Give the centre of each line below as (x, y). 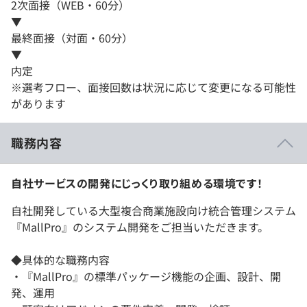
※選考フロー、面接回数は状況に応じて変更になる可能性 (153, 87)
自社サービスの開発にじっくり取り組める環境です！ (137, 183)
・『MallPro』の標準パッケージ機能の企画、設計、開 (146, 277)
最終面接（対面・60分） (72, 38)
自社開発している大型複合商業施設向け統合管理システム (153, 211)
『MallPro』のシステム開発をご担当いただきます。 (140, 227)
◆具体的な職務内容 (60, 260)
